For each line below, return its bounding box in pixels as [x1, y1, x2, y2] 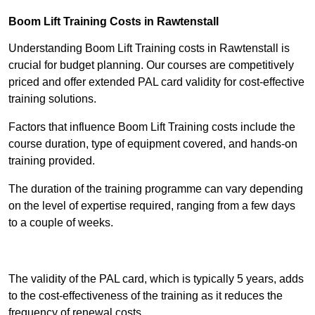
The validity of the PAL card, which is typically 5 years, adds [8, 273, 304, 285]
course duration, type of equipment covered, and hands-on [8, 138, 297, 150]
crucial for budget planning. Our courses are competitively [8, 59, 294, 72]
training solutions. [8, 93, 96, 105]
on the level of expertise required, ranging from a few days [8, 200, 295, 212]
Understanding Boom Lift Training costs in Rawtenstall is [8, 42, 290, 55]
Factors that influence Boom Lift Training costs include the [8, 121, 295, 134]
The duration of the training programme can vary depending [8, 183, 303, 195]
